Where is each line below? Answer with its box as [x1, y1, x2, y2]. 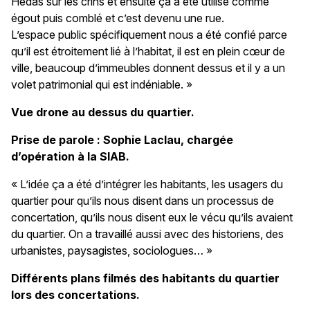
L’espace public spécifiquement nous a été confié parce [11, 27, 287, 42]
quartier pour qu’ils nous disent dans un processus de [11, 193, 274, 208]
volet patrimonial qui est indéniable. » [11, 77, 192, 91]
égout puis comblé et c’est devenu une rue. [11, 10, 224, 25]
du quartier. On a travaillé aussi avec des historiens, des [11, 226, 284, 241]
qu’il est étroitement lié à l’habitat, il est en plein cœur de [11, 44, 285, 58]
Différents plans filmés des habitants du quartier [11, 271, 280, 285]
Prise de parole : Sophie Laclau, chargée [11, 132, 233, 147]
